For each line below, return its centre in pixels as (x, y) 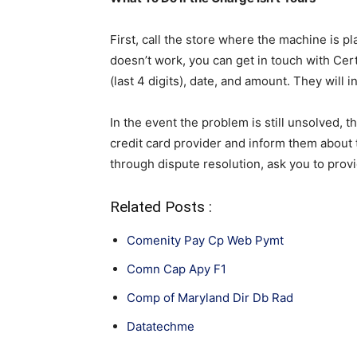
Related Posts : (161, 207)
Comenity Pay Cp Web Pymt (205, 241)
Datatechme (161, 327)
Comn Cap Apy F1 (177, 269)
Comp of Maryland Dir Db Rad (210, 298)
